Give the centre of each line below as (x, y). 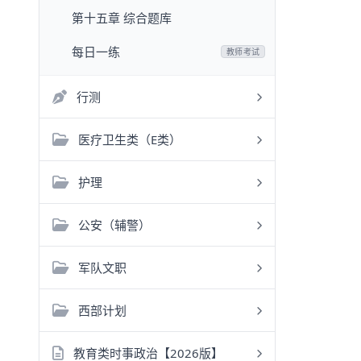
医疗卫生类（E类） (130, 139)
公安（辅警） (114, 225)
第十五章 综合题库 (122, 18)
